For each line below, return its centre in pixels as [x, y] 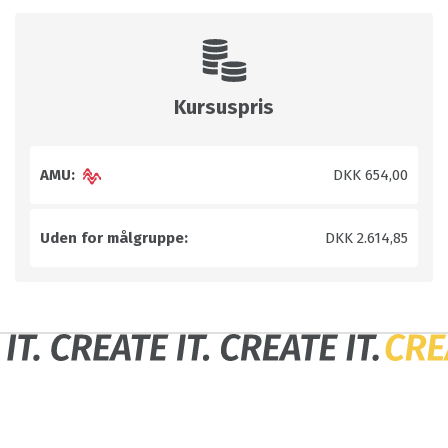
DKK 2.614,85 [366, 238]
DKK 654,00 [370, 175]
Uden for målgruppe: [114, 238]
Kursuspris [224, 107]
